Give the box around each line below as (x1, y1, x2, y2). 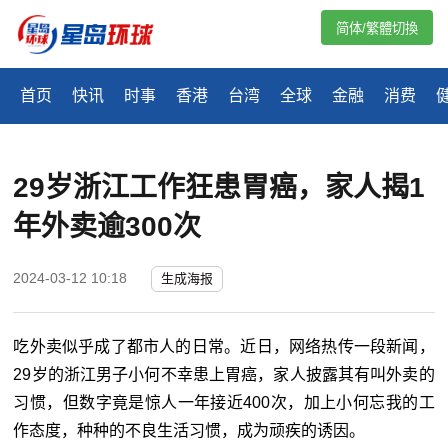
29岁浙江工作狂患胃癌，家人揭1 (13, 172, 426, 204)
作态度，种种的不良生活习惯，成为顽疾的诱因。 (13, 422, 366, 440)
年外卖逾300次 (13, 211, 202, 243)
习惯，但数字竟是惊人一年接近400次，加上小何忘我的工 (13, 394, 435, 412)
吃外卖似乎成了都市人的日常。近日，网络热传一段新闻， (13, 338, 435, 356)
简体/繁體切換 (336, 21, 418, 36)
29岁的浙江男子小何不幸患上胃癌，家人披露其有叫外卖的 (13, 366, 435, 384)
